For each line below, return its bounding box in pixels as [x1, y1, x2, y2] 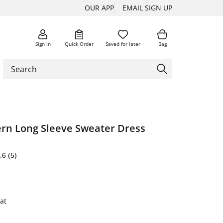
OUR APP [85, 3, 114, 12]
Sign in [35, 40, 51, 47]
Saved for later [106, 40, 140, 47]
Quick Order [65, 40, 94, 47]
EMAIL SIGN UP [122, 3, 172, 12]
